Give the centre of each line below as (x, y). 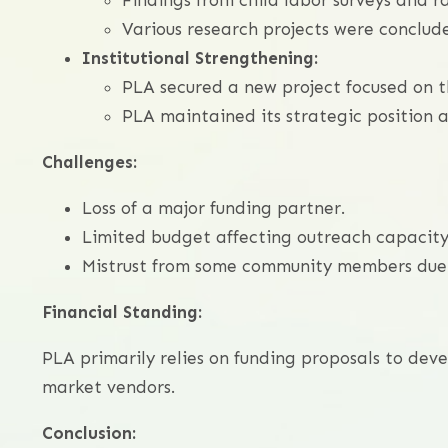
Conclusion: (89, 433)
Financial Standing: (122, 312)
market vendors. (108, 387)
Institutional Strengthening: (200, 58)
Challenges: (89, 162)
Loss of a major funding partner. (213, 208)
